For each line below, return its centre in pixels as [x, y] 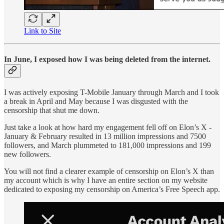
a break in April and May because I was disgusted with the [96, 101]
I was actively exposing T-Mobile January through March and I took [111, 92]
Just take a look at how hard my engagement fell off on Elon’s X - [108, 127]
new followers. [27, 154]
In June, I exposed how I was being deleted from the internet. [107, 59]
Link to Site [42, 30]
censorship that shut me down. [52, 110]
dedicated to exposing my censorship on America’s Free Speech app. [112, 189]
